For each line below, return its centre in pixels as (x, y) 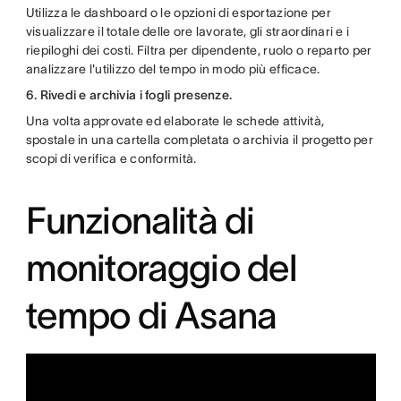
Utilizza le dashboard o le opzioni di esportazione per (178, 13)
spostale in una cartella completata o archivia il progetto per (200, 140)
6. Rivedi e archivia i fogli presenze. (129, 95)
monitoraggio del (161, 268)
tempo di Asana (151, 315)
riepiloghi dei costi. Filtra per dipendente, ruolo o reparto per (199, 50)
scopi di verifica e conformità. (111, 158)
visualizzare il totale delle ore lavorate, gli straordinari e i (188, 31)
